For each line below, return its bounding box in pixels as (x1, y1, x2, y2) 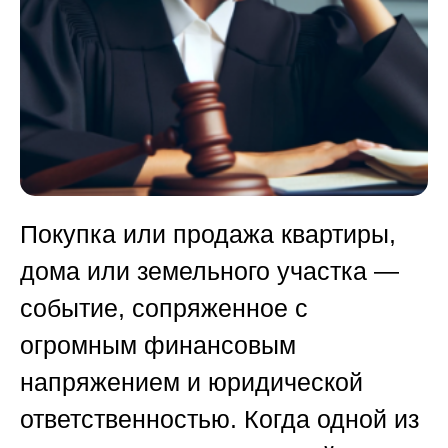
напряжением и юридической (20, 368, 363, 397)
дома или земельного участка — (20, 257, 399, 286)
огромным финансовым (20, 331, 296, 360)
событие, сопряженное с (20, 294, 308, 323)
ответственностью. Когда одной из (20, 405, 419, 434)
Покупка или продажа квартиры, (20, 220, 396, 249)
